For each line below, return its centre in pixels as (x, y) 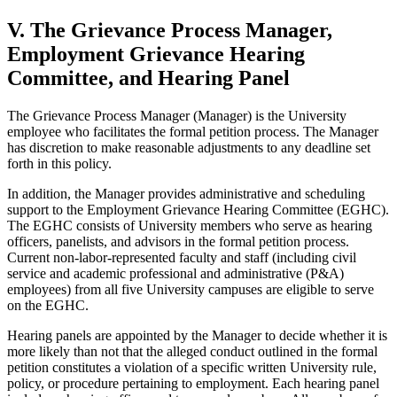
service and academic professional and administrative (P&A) (175, 274)
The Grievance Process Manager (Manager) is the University (177, 116)
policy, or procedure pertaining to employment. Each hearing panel (193, 384)
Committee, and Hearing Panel (148, 78)
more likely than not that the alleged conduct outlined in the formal (192, 352)
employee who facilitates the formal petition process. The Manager (193, 132)
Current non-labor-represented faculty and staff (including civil (182, 258)
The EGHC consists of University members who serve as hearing (190, 226)
